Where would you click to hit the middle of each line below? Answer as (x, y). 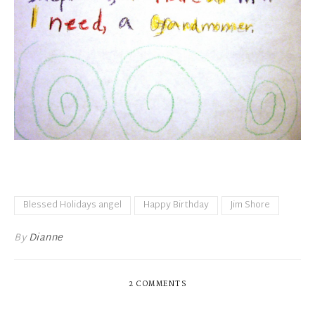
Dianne (46, 238)
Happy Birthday (176, 205)
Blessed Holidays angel (72, 205)
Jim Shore (250, 205)
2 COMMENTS (157, 284)
